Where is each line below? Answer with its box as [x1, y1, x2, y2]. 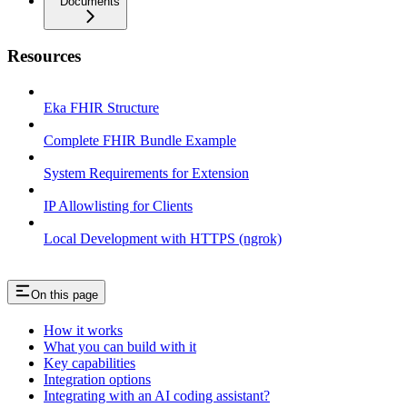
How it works [44, 322, 123, 338]
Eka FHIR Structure [44, 100, 159, 116]
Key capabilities [44, 354, 135, 371]
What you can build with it [44, 338, 196, 354]
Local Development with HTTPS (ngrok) [44, 231, 282, 247]
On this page [31, 288, 98, 303]
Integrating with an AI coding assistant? [44, 387, 270, 403]
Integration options [44, 371, 151, 387]
